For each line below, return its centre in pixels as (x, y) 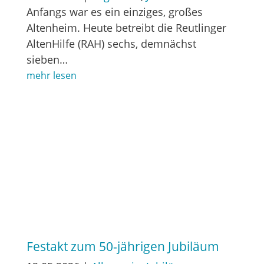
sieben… (47, 59)
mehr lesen (51, 75)
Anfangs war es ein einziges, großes (114, 11)
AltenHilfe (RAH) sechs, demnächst (111, 43)
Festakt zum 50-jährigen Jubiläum (123, 246)
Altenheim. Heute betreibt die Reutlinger (126, 27)
